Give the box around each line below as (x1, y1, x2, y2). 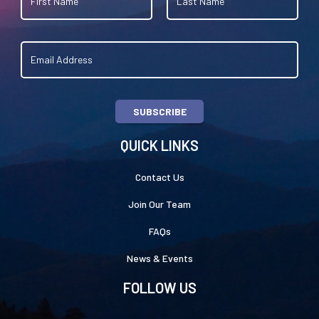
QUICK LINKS (120, 136, 199, 154)
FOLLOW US (122, 278, 197, 296)
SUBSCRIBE (132, 105, 187, 117)
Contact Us (135, 170, 184, 183)
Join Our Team (128, 197, 191, 210)
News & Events (126, 251, 193, 264)
